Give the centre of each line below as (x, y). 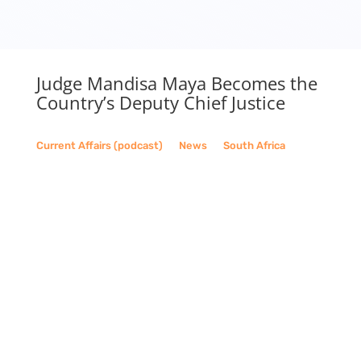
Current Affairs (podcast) (99, 145)
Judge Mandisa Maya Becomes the (176, 83)
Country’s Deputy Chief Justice (160, 102)
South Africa (254, 145)
